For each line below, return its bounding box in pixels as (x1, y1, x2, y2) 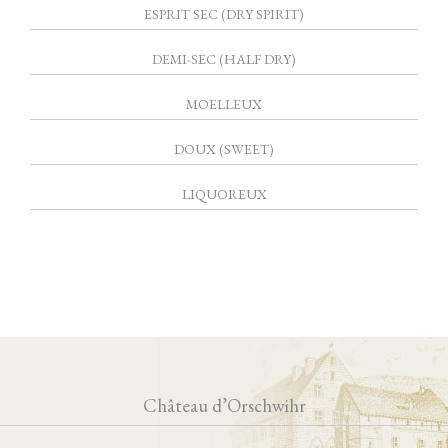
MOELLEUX (186, 94, 262, 113)
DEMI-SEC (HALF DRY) (152, 49, 296, 68)
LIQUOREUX (181, 184, 267, 203)
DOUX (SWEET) (174, 139, 274, 158)
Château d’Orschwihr (142, 392, 306, 418)
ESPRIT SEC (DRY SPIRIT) (144, 4, 304, 23)
